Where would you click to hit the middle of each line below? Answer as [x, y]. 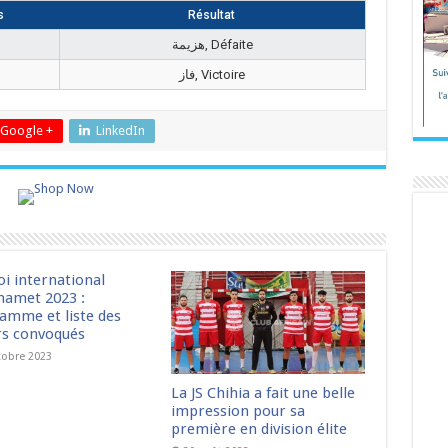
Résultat [211, 15]
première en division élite [259, 429]
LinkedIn [120, 130]
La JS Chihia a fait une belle [263, 393]
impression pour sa [238, 411]
